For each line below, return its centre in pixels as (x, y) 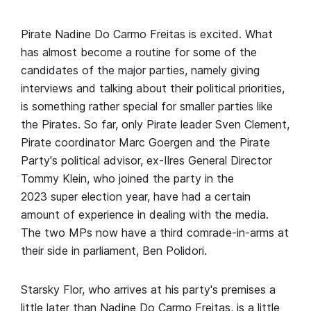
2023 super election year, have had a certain (136, 196)
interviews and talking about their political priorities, (153, 88)
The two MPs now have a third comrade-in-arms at (155, 233)
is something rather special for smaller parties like (147, 106)
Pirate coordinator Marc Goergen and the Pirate (145, 142)
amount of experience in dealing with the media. (145, 215)
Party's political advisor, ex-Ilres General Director (146, 160)
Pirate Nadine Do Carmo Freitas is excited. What (147, 34)
